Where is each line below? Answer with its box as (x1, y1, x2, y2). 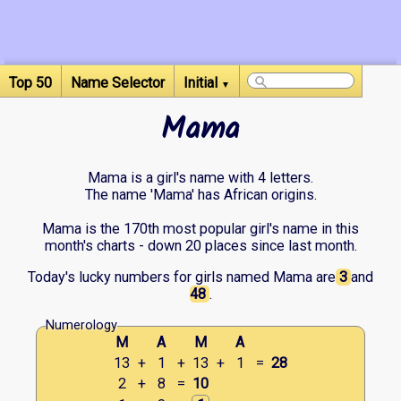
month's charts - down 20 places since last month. (44, 237, 357, 255)
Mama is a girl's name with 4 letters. (88, 169, 313, 187)
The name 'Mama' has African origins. (84, 186, 317, 204)
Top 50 (9, 74, 52, 91)
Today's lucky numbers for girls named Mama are (28, 269, 336, 286)
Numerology (46, 318, 117, 334)
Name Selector (71, 74, 165, 91)
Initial (183, 74, 221, 91)
